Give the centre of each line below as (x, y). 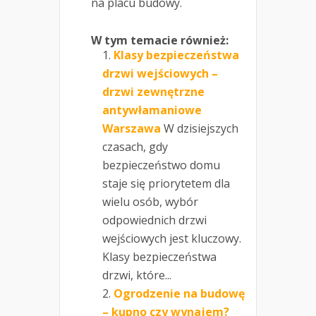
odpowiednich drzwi (154, 220)
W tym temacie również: (160, 41)
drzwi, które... (137, 275)
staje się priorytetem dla (166, 184)
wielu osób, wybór (150, 202)
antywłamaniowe (152, 110)
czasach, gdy (135, 147)
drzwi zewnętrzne (153, 92)
